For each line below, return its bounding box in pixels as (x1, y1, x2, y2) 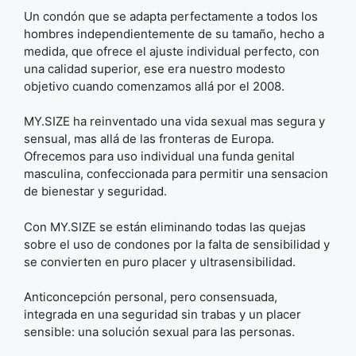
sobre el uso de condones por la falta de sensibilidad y (24, 236, 330, 252)
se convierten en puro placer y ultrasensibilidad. (24, 253, 296, 269)
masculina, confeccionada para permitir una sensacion (24, 166, 328, 182)
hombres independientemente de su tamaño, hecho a (24, 25, 324, 41)
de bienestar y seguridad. (24, 184, 167, 199)
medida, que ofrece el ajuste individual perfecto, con (24, 43, 319, 59)
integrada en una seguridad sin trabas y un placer (24, 307, 301, 323)
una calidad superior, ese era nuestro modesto (24, 60, 285, 76)
